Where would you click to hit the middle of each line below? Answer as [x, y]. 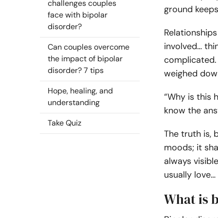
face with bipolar [78, 15]
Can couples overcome [89, 47]
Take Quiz [64, 123]
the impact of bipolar [85, 59]
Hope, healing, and [80, 91]
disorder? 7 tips [76, 70]
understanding [74, 102]
